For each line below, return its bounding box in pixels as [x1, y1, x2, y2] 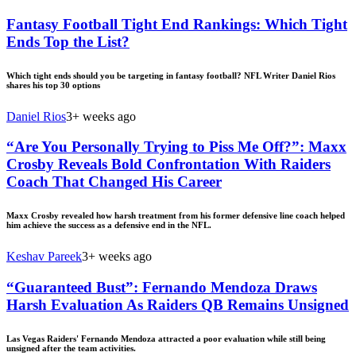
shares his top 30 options [6, 79, 100, 90]
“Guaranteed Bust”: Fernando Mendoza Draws [6, 279, 317, 296]
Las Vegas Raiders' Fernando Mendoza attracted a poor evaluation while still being [6, 334, 326, 344]
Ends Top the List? [6, 33, 130, 50]
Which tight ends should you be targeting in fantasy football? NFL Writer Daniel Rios [6, 70, 335, 80]
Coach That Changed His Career [6, 173, 222, 191]
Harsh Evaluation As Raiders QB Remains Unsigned [6, 296, 349, 314]
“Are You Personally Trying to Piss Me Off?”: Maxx [6, 138, 346, 156]
